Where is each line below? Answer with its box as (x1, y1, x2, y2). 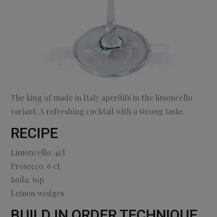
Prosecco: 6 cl (11, 161, 60, 171)
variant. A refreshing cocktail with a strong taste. (11, 106, 185, 117)
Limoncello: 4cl (11, 147, 65, 158)
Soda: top (11, 174, 45, 185)
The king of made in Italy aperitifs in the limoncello (11, 93, 193, 103)
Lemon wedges (11, 188, 64, 199)
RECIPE (11, 124, 59, 142)
